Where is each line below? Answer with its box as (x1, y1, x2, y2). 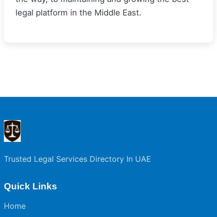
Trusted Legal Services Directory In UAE (4, 154, 151, 164)
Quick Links (4, 181, 57, 191)
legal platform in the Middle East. (15, 8, 141, 17)
